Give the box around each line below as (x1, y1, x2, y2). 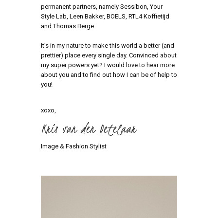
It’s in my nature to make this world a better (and (41, 41, 174, 49)
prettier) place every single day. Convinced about (41, 51, 177, 59)
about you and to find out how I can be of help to (41, 71, 177, 78)
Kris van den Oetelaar (41, 119, 136, 138)
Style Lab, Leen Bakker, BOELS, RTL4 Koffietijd (41, 12, 169, 20)
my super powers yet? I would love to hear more (41, 61, 175, 69)
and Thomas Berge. (41, 22, 95, 30)
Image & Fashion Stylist (41, 142, 107, 150)
